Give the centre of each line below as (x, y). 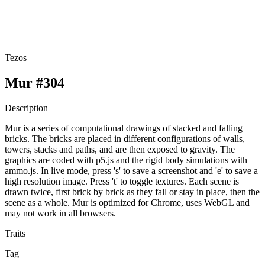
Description (26, 108)
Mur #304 (35, 83)
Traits (15, 233)
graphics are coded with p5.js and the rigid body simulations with (126, 160)
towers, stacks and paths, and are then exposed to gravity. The (120, 149)
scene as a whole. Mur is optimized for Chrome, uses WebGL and (127, 202)
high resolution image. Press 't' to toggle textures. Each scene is (122, 181)
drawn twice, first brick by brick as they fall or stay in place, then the (132, 192)
